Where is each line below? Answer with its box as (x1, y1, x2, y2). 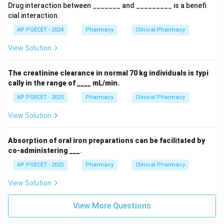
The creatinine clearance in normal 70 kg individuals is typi (8, 69, 208, 77)
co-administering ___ (8, 146, 80, 154)
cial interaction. (8, 11, 59, 19)
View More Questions (73, 201, 151, 210)
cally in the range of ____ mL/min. (8, 79, 119, 87)
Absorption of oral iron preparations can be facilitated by (8, 136, 205, 144)
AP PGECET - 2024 (17, 26, 63, 33)
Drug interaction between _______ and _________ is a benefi (8, 1, 206, 9)
